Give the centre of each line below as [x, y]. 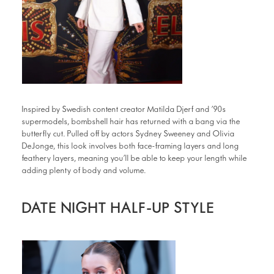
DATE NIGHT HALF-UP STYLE [119, 208]
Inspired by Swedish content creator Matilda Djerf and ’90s [124, 109]
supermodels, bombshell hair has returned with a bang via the [131, 122]
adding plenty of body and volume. [84, 171]
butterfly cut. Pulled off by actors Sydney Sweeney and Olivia [128, 134]
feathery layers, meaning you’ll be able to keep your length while [135, 158]
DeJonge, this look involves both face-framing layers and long [131, 146]
